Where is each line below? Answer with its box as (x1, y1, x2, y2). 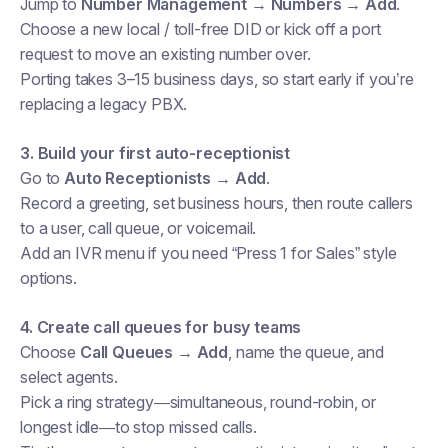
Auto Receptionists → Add (64, 168, 267, 188)
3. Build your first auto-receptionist (20, 143, 291, 163)
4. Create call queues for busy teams (20, 317, 302, 337)
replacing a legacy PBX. (20, 94, 188, 114)
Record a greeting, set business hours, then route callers (20, 193, 413, 213)
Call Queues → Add (79, 342, 229, 362)
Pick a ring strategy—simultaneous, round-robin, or (20, 392, 376, 412)
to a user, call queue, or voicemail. (20, 218, 257, 238)
